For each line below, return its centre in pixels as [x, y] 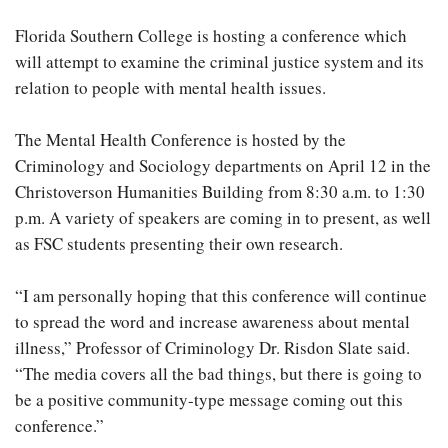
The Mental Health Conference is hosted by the [180, 139]
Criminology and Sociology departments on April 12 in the [223, 165]
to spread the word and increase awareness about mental [212, 321]
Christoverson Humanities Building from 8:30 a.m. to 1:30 [220, 191]
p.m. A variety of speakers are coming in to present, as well [223, 217]
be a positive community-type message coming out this [209, 399]
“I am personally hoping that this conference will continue [221, 295]
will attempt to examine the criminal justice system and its [219, 61]
